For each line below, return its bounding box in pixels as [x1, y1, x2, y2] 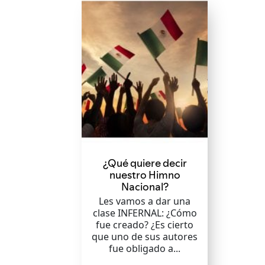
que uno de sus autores [92, 230, 198, 243]
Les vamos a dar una [99, 195, 191, 208]
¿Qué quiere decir [102, 156, 187, 170]
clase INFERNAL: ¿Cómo [92, 206, 197, 219]
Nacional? [121, 179, 169, 194]
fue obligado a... [109, 242, 181, 255]
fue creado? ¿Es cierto [96, 218, 194, 231]
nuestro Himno [109, 167, 180, 182]
